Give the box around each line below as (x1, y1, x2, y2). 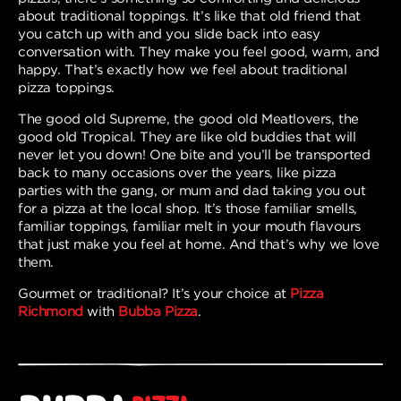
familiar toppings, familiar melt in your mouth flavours (18, 218, 362, 234)
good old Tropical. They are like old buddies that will (18, 129, 356, 144)
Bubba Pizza (118, 303, 199, 319)
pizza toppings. (18, 80, 115, 95)
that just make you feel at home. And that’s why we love (18, 236, 380, 252)
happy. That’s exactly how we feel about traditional (18, 62, 347, 77)
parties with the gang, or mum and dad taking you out (18, 183, 366, 198)
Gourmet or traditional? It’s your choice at (18, 286, 291, 301)
